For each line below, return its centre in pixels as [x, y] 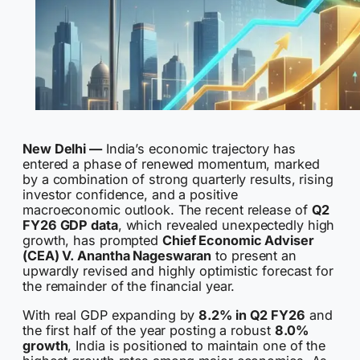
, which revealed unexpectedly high [226, 225]
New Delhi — [62, 149]
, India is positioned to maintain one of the [197, 345]
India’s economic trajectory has [198, 149]
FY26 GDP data [70, 225]
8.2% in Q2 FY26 [252, 315]
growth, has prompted [92, 241]
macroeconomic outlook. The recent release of [167, 210]
